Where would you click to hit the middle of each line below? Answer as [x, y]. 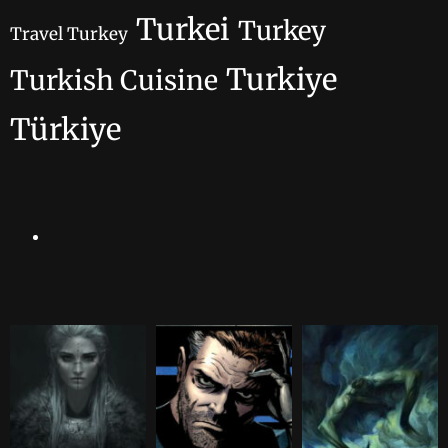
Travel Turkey [69, 34]
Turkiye [281, 80]
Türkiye [65, 130]
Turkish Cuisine [114, 81]
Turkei [183, 30]
